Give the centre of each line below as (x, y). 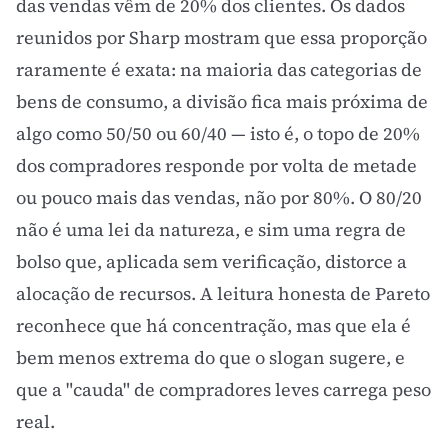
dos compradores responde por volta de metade (216, 165)
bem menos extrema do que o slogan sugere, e (210, 357)
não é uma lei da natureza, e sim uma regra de (211, 229)
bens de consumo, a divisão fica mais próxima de (222, 101)
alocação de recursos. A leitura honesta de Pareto (223, 293)
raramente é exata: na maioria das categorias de (219, 69)
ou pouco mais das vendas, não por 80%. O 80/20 (219, 197)
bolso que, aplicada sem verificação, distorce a (211, 261)
